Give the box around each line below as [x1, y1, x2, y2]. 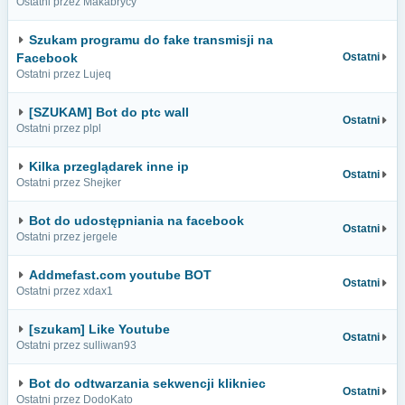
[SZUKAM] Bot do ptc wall [29, 105, 189, 119]
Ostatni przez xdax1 [16, 285, 113, 297]
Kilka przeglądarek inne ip [29, 159, 189, 174]
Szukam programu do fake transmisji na [29, 33, 273, 47]
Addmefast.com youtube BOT [29, 268, 212, 282]
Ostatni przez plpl [16, 122, 101, 135]
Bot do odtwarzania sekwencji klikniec [29, 376, 266, 391]
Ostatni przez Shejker [16, 176, 121, 189]
